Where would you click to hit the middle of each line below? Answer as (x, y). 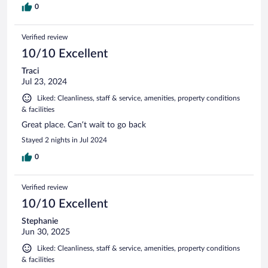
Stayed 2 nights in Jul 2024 (64, 140)
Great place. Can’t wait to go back (84, 125)
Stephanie (40, 222)
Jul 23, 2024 (44, 82)
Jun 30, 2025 (46, 232)
